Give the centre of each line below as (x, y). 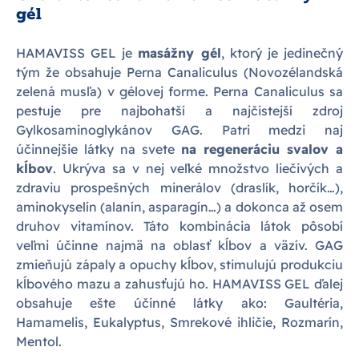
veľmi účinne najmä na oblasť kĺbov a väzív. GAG (179, 245)
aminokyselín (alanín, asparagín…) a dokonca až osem (179, 207)
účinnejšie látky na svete (99, 149)
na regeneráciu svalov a (262, 149)
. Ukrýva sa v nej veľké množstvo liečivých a (198, 168)
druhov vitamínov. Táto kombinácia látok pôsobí (179, 226)
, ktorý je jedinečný (282, 53)
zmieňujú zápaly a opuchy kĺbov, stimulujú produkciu (179, 264)
